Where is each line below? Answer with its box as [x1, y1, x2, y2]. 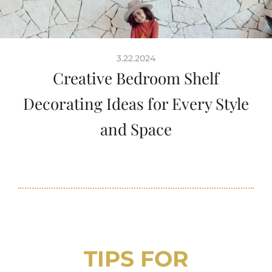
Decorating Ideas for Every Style [23, 92, 249, 114]
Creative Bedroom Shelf [53, 67, 219, 89]
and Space [100, 118, 172, 140]
